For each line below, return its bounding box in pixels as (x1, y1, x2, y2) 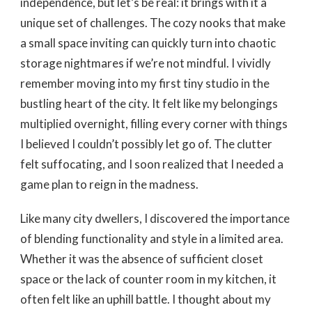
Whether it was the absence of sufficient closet (20, 251, 263, 266)
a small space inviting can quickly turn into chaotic (20, 35, 276, 50)
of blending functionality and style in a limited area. (20, 231, 283, 246)
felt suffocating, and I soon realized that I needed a (20, 156, 283, 171)
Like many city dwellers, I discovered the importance (20, 210, 290, 226)
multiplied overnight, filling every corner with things (20, 116, 288, 131)
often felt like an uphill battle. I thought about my (20, 291, 271, 306)
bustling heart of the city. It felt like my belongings (20, 95, 278, 111)
